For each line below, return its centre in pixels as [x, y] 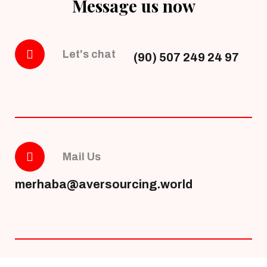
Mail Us [82, 157]
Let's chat [89, 55]
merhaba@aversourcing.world [104, 184]
